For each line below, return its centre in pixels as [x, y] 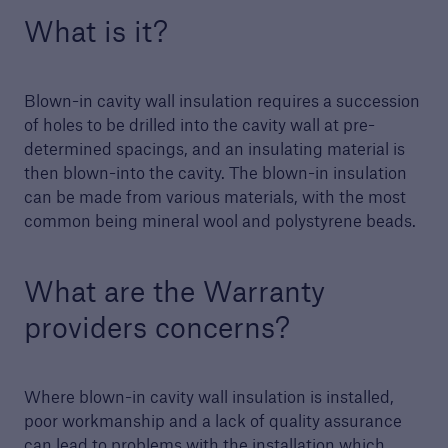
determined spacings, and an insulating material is [214, 148]
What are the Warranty [174, 291]
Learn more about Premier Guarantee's [195, 80]
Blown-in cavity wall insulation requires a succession [221, 100]
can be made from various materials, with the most [214, 196]
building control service [136, 104]
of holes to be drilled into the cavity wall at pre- [199, 124]
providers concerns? [156, 327]
